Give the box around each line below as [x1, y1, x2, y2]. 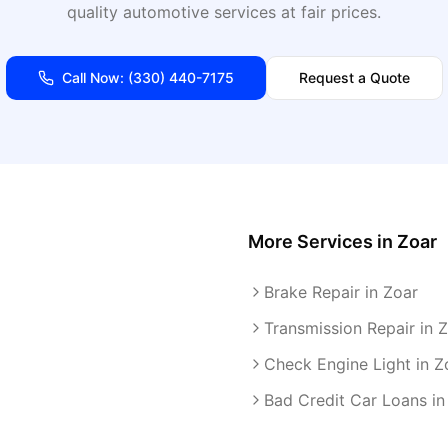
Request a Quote [298, 69, 410, 86]
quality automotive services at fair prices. [67, 2, 381, 22]
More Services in [248, 231, 397, 252]
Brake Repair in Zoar [264, 282, 418, 302]
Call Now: [61, 69, 128, 86]
